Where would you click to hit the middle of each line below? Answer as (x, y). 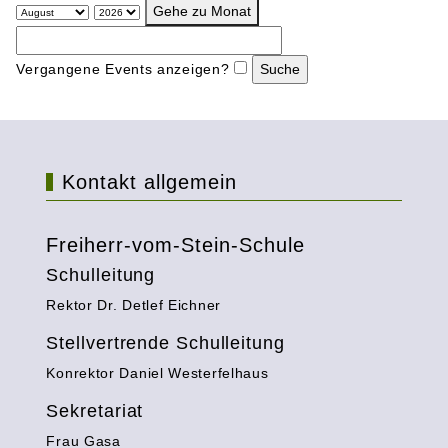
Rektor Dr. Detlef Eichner (133, 304)
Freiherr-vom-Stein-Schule (176, 244)
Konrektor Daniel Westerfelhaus (157, 372)
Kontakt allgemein (150, 181)
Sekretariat (95, 410)
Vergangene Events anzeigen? (123, 68)
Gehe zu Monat (201, 10)
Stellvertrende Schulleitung (165, 342)
